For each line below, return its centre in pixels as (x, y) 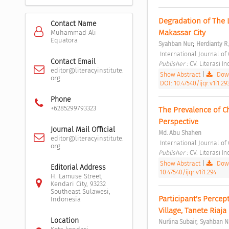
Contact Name (73, 24)
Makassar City (183, 32)
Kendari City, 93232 (78, 184)
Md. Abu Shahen (180, 133)
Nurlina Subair (177, 222)
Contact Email (73, 62)
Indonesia (65, 199)
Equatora (64, 40)
